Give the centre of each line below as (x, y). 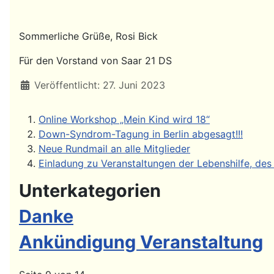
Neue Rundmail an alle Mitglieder (114, 148)
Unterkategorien (90, 190)
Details (35, 84)
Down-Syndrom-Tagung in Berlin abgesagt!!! (141, 134)
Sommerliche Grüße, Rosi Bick (88, 36)
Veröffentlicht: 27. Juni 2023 (100, 85)
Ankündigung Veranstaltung (141, 242)
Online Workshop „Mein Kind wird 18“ (124, 119)
